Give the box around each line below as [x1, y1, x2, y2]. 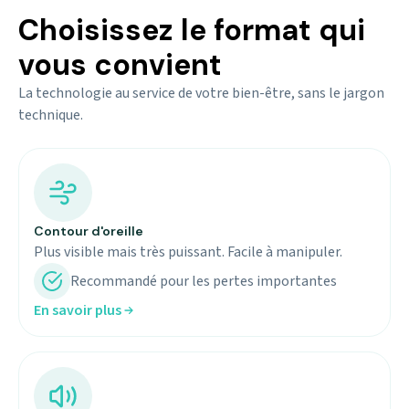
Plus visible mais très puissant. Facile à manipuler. [34, 242, 342, 262]
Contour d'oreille [34, 223, 143, 239]
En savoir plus [34, 300, 121, 320]
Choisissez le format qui [18, 11, 365, 49]
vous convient [18, 46, 222, 84]
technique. [18, 105, 83, 125]
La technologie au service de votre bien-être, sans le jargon [18, 83, 384, 103]
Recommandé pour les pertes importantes [70, 271, 337, 291]
